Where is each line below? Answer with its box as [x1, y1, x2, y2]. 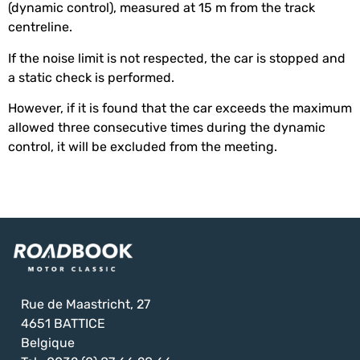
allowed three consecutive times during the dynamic [8, 122, 325, 136]
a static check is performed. [8, 72, 174, 85]
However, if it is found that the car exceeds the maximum [8, 103, 352, 117]
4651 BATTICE [21, 317, 105, 331]
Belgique [21, 337, 75, 350]
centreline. [8, 22, 72, 35]
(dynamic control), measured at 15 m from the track [8, 2, 315, 16]
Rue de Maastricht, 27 [21, 298, 150, 312]
